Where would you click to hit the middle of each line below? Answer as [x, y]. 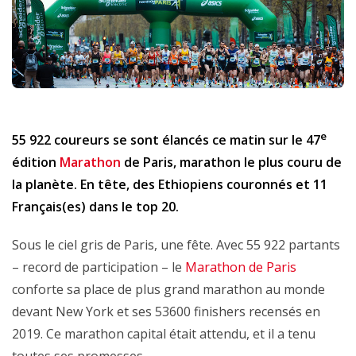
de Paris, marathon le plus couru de [231, 162]
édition [36, 162]
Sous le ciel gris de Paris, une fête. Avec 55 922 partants [176, 244]
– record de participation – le [99, 267]
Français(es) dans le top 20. [95, 206]
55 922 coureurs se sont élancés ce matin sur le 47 [166, 139]
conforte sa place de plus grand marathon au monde [168, 289]
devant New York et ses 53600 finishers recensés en [166, 311]
